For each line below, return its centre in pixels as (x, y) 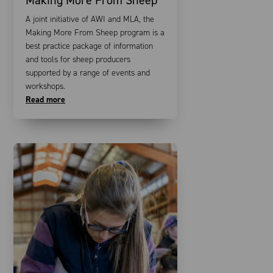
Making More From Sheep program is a (95, 32)
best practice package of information (89, 46)
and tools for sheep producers (78, 59)
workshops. (45, 86)
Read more (45, 99)
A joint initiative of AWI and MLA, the (90, 19)
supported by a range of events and (88, 73)
